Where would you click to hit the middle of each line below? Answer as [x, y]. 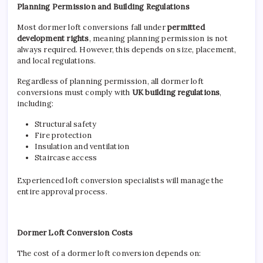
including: [36, 104]
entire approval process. [62, 192]
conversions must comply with [75, 92]
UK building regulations [176, 92]
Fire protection [63, 135]
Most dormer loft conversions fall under [92, 27]
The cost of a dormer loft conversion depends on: [109, 253]
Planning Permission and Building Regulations [103, 7]
